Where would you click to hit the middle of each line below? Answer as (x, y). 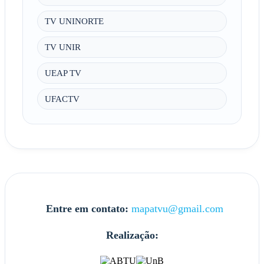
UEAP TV (63, 73)
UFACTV (62, 99)
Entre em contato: (87, 208)
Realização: (132, 235)
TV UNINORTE (74, 21)
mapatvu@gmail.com (177, 208)
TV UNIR (62, 47)
